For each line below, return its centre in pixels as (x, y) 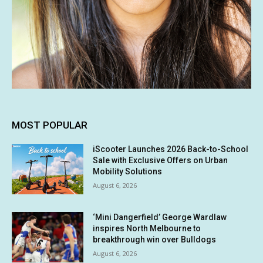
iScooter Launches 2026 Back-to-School (171, 149)
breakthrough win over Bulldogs (155, 240)
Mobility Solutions (128, 172)
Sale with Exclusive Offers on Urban (161, 161)
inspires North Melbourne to (147, 228)
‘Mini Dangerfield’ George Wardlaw (160, 217)
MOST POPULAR (50, 125)
